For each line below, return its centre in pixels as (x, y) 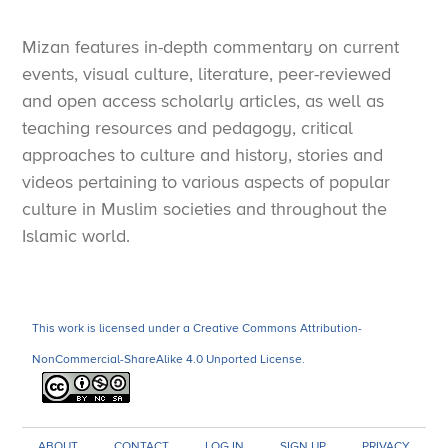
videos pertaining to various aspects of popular (206, 181)
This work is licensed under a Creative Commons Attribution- (197, 328)
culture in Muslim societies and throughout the (205, 208)
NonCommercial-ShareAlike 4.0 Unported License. (169, 359)
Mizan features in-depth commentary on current (211, 46)
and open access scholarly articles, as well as (203, 100)
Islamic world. (76, 235)
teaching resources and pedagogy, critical (188, 127)
